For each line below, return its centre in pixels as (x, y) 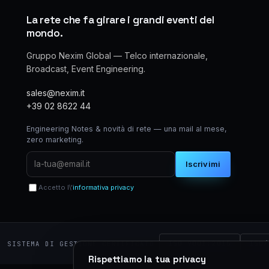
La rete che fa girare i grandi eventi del (120, 20)
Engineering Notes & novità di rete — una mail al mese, (127, 129)
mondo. (45, 33)
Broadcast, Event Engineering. (86, 69)
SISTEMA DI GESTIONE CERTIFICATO (81, 243)
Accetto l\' (56, 187)
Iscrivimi (203, 164)
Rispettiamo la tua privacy (147, 259)
